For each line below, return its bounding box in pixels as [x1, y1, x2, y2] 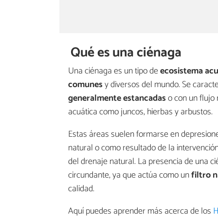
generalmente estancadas [68, 91, 166, 106]
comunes [68, 77, 103, 92]
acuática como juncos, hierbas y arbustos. [68, 105, 213, 120]
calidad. [68, 182, 94, 197]
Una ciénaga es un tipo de [68, 64, 158, 79]
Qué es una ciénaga [71, 42, 182, 64]
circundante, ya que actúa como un [68, 168, 191, 183]
